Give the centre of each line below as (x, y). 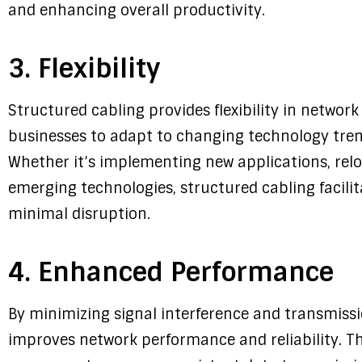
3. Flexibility (84, 69)
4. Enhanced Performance (171, 273)
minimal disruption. (79, 215)
